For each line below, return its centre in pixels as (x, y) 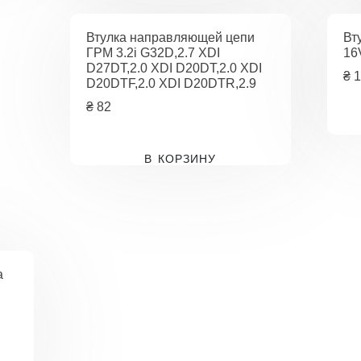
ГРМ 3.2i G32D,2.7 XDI (154, 53)
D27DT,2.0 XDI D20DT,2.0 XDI (174, 68)
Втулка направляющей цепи (171, 38)
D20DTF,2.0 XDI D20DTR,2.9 (172, 84)
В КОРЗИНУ (180, 159)
